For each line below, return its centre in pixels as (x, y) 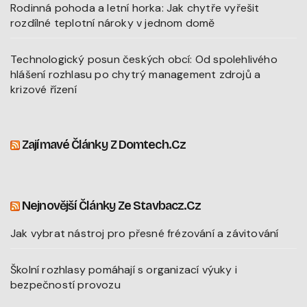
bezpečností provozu (65, 284)
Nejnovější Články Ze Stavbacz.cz (112, 205)
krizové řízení (44, 89)
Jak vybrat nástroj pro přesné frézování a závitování (145, 233)
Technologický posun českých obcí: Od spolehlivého (144, 59)
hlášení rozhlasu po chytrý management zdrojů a (136, 74)
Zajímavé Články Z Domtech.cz (104, 144)
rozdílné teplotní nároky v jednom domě (113, 23)
